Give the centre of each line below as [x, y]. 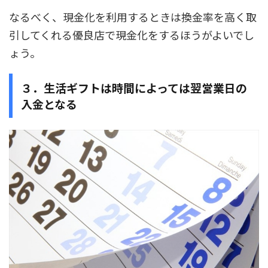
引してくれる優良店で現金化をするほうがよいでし [132, 35]
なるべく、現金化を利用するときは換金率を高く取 [133, 17]
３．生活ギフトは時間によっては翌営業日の [134, 88]
